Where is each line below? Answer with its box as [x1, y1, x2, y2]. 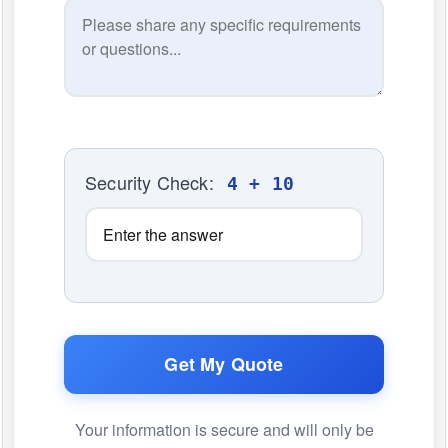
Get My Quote [164, 351, 284, 378]
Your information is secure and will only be [74, 418, 374, 442]
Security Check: [85, 169, 219, 196]
